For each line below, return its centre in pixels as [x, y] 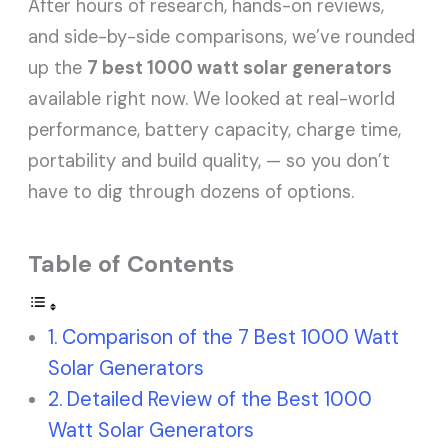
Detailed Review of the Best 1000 [220, 399]
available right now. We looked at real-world [212, 99]
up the [58, 68]
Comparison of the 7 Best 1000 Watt [231, 337]
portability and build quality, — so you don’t [209, 161]
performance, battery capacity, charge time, [215, 130]
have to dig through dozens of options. [191, 192]
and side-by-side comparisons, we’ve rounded [222, 37]
